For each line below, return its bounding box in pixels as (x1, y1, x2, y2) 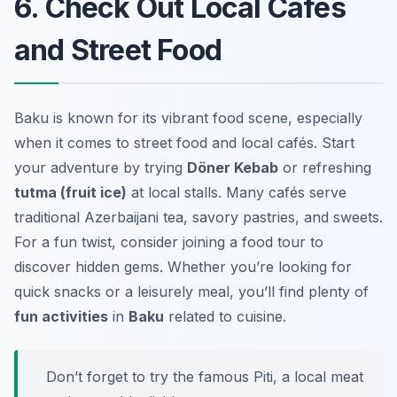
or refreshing (278, 158, 371, 176)
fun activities (14, 307, 108, 325)
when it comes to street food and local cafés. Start (14, 133, 354, 152)
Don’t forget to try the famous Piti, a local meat (46, 367, 363, 385)
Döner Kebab (187, 158, 278, 176)
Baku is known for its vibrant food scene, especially (14, 108, 362, 127)
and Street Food (14, 32, 222, 67)
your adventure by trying (14, 158, 187, 176)
